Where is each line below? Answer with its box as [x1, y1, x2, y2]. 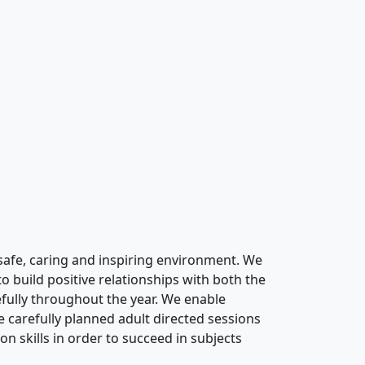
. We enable [155, 290, 226, 309]
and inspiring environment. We [68, 251, 262, 270]
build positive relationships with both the [13, 270, 266, 289]
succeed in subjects [119, 329, 242, 348]
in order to [53, 329, 119, 348]
